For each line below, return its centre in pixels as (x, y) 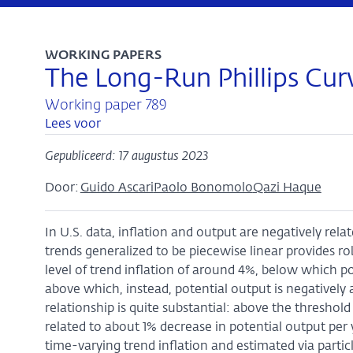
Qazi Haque (287, 188)
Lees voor (72, 124)
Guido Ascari (117, 188)
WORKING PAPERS (103, 56)
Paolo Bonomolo (203, 188)
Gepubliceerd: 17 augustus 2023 (126, 157)
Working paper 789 (106, 106)
